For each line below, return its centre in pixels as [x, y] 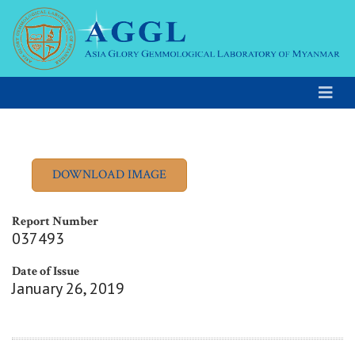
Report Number [55, 222]
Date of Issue [46, 272]
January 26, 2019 [68, 289]
